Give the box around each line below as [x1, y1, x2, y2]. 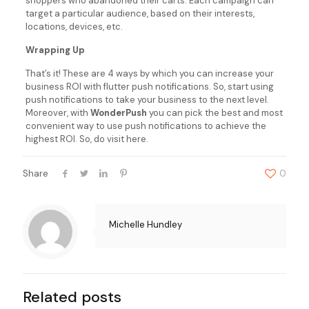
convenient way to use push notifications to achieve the [25, 120, 266, 132]
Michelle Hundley [109, 219, 182, 230]
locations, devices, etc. [25, 21, 123, 32]
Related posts [23, 287, 121, 307]
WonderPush [90, 107, 149, 119]
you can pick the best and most [148, 107, 283, 119]
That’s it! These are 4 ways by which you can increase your [25, 68, 274, 79]
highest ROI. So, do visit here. [25, 133, 148, 145]
